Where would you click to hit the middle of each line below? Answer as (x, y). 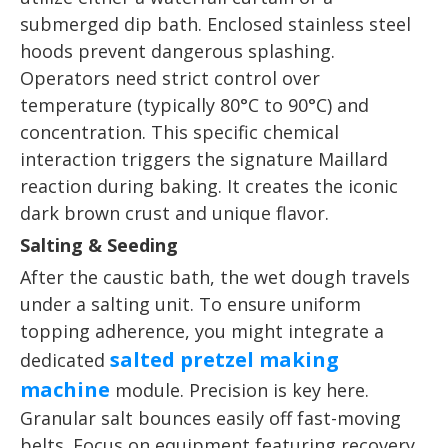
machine (65, 389)
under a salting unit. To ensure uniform (190, 304)
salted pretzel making (224, 359)
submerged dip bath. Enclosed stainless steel (215, 24)
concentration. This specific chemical (179, 132)
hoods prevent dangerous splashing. (177, 51)
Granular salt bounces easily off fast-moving (210, 418)
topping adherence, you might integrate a (202, 331)
